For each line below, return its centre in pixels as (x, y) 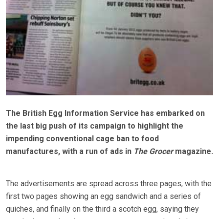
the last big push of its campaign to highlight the (95, 126)
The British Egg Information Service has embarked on (105, 113)
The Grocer (153, 152)
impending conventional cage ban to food (82, 139)
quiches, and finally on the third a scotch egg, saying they (102, 209)
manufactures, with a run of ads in (70, 152)
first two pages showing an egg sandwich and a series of (103, 197)
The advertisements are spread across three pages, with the (109, 184)
